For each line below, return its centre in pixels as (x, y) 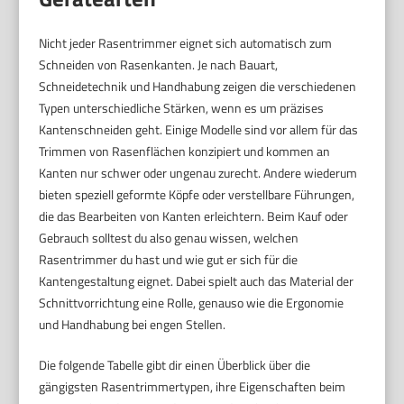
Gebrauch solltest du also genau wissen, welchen (169, 237)
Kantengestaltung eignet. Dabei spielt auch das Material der (197, 280)
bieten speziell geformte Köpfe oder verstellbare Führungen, (197, 194)
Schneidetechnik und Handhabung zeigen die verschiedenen (198, 86)
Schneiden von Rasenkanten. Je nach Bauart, (159, 64)
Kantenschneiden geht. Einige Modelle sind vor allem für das (199, 129)
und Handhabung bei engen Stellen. (133, 324)
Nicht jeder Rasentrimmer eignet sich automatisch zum (186, 42)
